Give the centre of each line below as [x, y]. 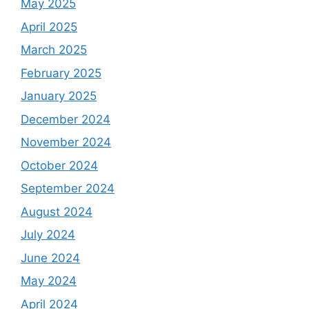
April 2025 [49, 27]
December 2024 [66, 119]
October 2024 [59, 165]
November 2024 [66, 142]
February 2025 [61, 73]
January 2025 [59, 96]
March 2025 [54, 50]
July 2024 [48, 235]
